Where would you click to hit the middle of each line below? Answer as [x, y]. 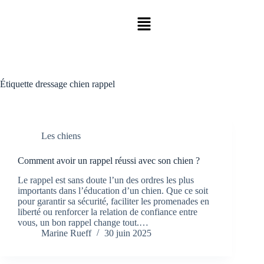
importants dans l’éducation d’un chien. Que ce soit [113, 191]
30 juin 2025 [128, 233]
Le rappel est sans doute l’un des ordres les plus [106, 180]
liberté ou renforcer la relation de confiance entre [108, 212]
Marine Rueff [66, 233]
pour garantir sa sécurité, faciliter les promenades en [113, 202]
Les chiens [61, 136]
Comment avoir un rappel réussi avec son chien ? [109, 161]
